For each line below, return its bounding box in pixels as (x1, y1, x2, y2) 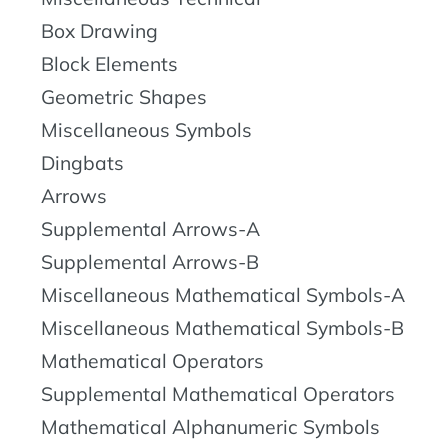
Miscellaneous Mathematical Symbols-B (41, 316, 404, 341)
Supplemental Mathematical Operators (41, 382, 395, 407)
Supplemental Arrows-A (41, 217, 260, 242)
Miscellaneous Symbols (41, 118, 252, 143)
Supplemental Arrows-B (41, 250, 259, 275)
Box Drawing (41, 19, 158, 44)
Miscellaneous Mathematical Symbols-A (41, 283, 405, 308)
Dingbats (41, 151, 124, 176)
